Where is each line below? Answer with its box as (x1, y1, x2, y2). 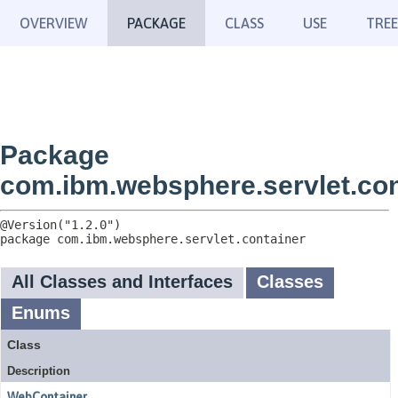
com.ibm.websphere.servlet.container (57, 232, 306, 246)
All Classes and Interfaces (12, 272, 233, 291)
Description (7, 364, 70, 378)
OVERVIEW (20, 15, 88, 31)
